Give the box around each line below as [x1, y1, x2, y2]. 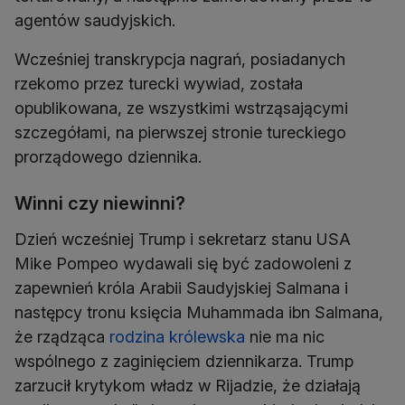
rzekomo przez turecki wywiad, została [14, 74, 303, 94]
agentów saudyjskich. [14, 11, 175, 31]
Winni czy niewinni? [14, 193, 185, 215]
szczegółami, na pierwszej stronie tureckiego [14, 123, 346, 143]
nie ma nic [245, 327, 325, 347]
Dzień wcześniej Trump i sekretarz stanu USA [14, 230, 351, 250]
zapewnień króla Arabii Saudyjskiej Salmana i [14, 278, 348, 298]
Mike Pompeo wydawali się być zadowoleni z [14, 254, 352, 274]
